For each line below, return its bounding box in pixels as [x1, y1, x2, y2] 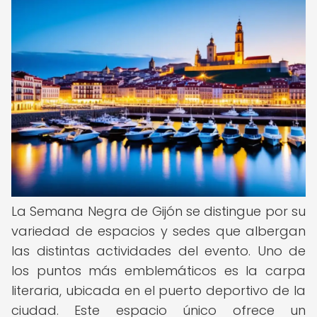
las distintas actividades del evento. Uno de [11, 242, 306, 260]
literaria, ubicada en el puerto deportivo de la [11, 282, 306, 299]
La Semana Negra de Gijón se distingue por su [11, 202, 306, 220]
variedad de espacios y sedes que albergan [11, 222, 306, 240]
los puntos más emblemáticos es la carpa [11, 262, 306, 279]
